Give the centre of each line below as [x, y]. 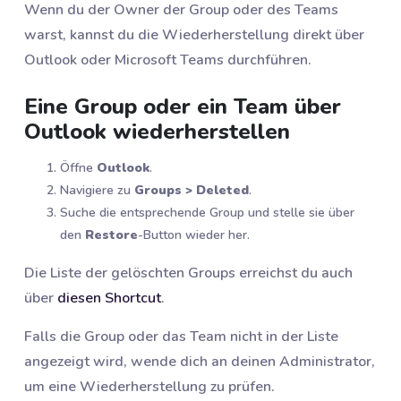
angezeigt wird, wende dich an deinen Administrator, [200, 361]
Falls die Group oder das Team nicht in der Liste [181, 336]
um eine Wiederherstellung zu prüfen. [149, 386]
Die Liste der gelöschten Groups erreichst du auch [188, 273]
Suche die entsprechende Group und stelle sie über [207, 212]
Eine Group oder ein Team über [183, 106]
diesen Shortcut [109, 298]
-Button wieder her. [194, 235]
